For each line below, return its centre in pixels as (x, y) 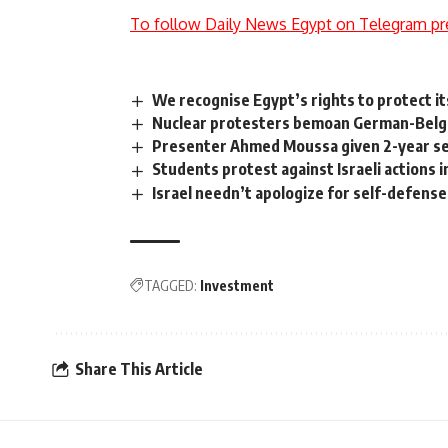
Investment (237, 285)
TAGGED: (170, 285)
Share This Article (139, 369)
